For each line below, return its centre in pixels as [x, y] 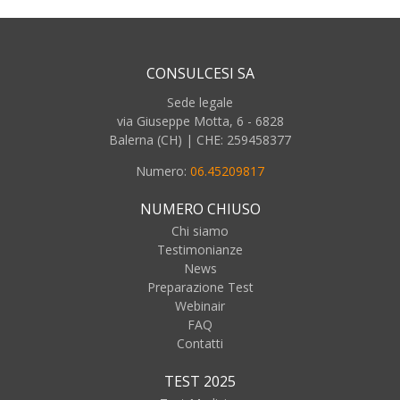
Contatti [200, 344]
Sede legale [200, 103]
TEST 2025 [200, 382]
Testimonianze [200, 250]
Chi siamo [200, 231]
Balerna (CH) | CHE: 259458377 [200, 140]
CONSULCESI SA [200, 74]
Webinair [200, 306]
